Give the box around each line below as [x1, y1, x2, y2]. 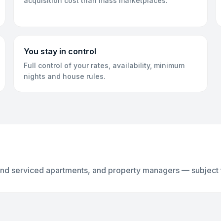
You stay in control [23, 46, 96, 56]
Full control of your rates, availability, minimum [23, 61, 184, 70]
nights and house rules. [23, 72, 106, 80]
